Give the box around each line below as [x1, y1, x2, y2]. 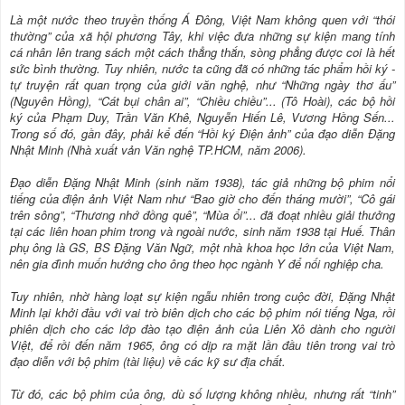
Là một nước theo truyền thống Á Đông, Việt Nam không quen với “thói [10, 11, 395, 29]
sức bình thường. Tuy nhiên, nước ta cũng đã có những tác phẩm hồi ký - [10, 60, 395, 78]
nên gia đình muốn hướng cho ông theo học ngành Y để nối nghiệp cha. [10, 255, 384, 273]
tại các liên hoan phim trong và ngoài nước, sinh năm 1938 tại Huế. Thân [10, 222, 395, 240]
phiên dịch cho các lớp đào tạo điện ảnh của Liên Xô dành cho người [10, 320, 395, 338]
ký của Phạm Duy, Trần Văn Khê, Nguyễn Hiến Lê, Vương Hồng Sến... [10, 108, 395, 127]
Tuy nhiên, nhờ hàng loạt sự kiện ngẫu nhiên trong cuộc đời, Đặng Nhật [10, 287, 395, 306]
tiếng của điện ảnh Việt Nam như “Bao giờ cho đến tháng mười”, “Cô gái [10, 190, 395, 208]
